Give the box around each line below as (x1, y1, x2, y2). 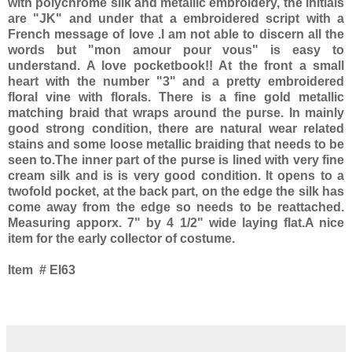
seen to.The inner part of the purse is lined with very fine (8, 153, 344, 167)
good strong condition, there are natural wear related (8, 122, 344, 136)
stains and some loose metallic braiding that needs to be (8, 137, 344, 152)
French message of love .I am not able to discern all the (8, 27, 344, 42)
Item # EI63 (8, 263, 75, 277)
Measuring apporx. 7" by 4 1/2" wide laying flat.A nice (8, 216, 344, 230)
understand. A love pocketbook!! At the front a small (8, 59, 344, 73)
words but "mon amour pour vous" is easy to (8, 43, 344, 57)
